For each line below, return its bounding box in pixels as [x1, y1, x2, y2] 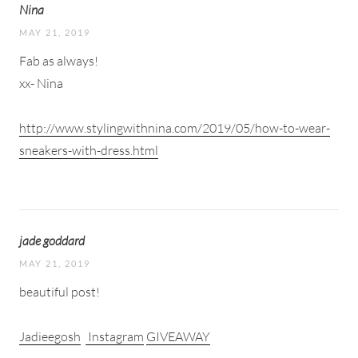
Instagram [86, 328, 144, 344]
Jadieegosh [19, 328, 81, 344]
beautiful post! [19, 283, 100, 300]
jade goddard [19, 232, 85, 249]
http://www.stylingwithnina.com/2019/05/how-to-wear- [19, 119, 330, 136]
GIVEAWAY [146, 328, 210, 344]
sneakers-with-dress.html [19, 141, 158, 158]
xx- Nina [19, 74, 63, 91]
